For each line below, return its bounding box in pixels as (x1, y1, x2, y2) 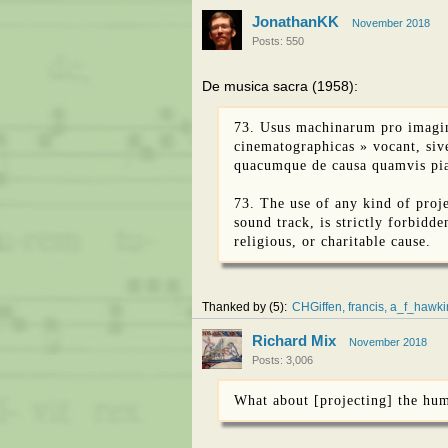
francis (348, 301, 384, 313)
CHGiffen (292, 301, 342, 313)
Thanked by (202, 301, 269, 313)
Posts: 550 (252, 35, 304, 47)
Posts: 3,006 (252, 354, 313, 366)
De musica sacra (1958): (202, 79, 358, 94)
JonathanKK (252, 13, 339, 30)
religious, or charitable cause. (234, 233, 431, 249)
